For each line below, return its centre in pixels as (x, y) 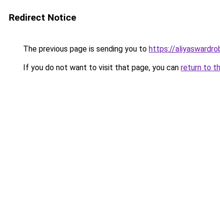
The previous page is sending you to (85, 49)
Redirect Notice (42, 17)
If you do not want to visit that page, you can (101, 68)
